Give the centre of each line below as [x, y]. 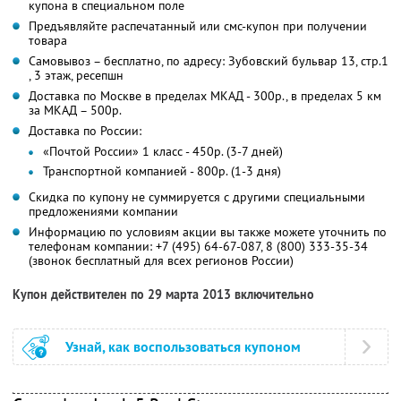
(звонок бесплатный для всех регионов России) [161, 260]
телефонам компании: [92, 246]
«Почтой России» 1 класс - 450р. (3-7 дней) [163, 151]
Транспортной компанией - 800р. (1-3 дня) [162, 171]
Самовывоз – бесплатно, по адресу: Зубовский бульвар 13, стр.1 [209, 60]
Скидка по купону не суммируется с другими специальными [197, 196]
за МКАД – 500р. [75, 110]
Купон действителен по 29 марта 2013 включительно [163, 294]
